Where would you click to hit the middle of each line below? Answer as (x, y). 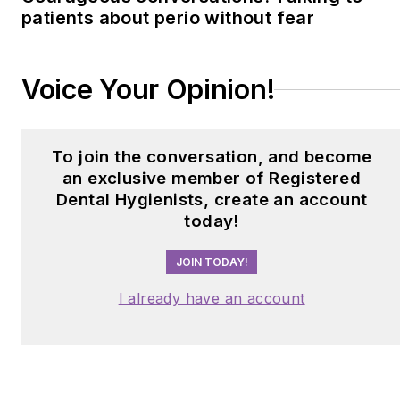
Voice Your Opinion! (148, 90)
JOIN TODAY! (212, 262)
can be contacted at (248, 47)
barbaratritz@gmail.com (263, 72)
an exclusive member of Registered (212, 179)
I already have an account (212, 298)
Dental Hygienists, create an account (212, 200)
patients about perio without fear (168, 18)
